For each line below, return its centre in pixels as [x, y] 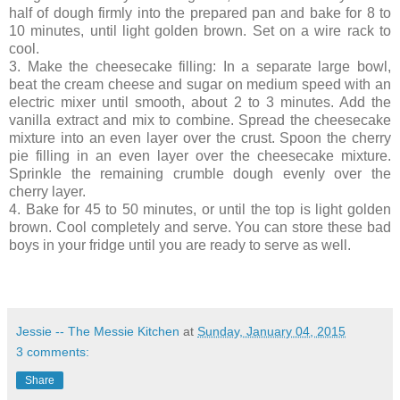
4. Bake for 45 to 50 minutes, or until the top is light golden [200, 209]
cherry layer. [49, 191]
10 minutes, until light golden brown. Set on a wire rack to [200, 30]
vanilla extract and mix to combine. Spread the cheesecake [200, 120]
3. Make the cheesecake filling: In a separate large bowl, [200, 66]
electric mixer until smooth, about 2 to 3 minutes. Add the [200, 102]
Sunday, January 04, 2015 [271, 331]
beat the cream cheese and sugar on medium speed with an [200, 84]
